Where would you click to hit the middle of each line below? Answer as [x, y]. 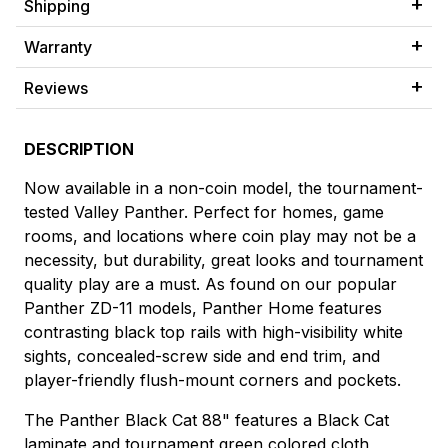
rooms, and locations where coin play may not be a [220, 236]
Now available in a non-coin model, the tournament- [223, 188]
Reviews [56, 88]
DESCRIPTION [79, 149]
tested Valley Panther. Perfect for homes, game [204, 212]
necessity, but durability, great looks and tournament [223, 260]
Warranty [58, 47]
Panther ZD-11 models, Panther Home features [203, 308]
